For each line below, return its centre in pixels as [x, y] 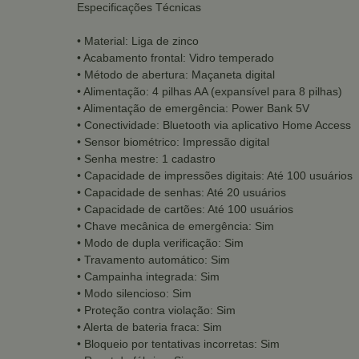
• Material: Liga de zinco [138, 40]
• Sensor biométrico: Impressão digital [173, 141]
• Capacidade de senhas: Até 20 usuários [182, 192]
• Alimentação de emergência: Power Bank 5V [193, 108]
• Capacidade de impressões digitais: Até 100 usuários [215, 175]
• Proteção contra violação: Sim [156, 310]
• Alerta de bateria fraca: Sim [149, 327]
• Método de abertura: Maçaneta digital [176, 74]
